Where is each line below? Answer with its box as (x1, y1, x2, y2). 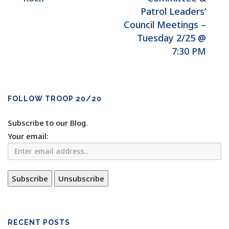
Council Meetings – (124, 18, 206, 31)
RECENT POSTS (8, 218, 70, 226)
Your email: (8, 131, 49, 141)
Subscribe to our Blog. (8, 118, 88, 128)
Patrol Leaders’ (141, 5, 206, 17)
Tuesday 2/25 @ (137, 32, 206, 44)
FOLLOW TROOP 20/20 (8, 95, 102, 103)
